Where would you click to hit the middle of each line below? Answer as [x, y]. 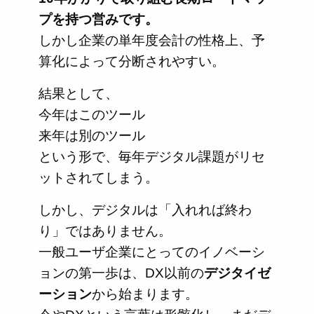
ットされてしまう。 [98, 178]
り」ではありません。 [105, 231]
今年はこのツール [92, 115]
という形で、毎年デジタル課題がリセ [152, 157]
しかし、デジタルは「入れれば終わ [145, 210]
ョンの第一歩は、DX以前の [121, 273]
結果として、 [78, 94]
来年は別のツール [92, 136]
